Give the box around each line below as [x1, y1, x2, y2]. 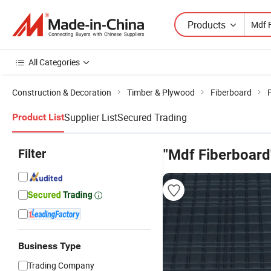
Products [188, 18, 226, 31]
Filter [18, 146, 46, 161]
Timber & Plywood [127, 87, 195, 98]
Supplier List [64, 111, 117, 124]
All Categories [28, 56, 80, 68]
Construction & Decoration [12, 87, 111, 98]
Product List [12, 111, 64, 123]
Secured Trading [117, 111, 187, 124]
